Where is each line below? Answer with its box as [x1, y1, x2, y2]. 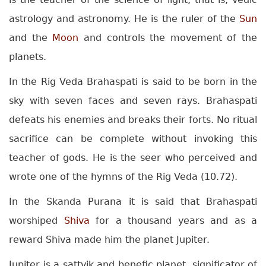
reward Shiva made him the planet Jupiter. [9, 234, 210, 246]
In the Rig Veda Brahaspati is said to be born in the [9, 76, 257, 88]
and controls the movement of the [78, 32, 257, 44]
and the [9, 32, 53, 44]
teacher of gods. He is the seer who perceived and [9, 152, 257, 164]
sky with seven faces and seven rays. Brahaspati [9, 95, 257, 107]
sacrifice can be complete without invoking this [9, 133, 257, 145]
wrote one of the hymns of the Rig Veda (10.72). [9, 171, 237, 183]
